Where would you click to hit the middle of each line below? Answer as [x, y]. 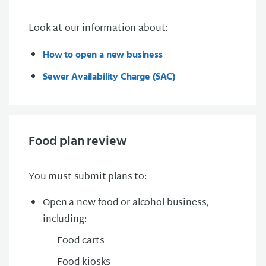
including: [65, 220]
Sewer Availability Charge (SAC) [109, 77]
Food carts [81, 241]
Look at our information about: [99, 28]
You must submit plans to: [88, 177]
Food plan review [78, 141]
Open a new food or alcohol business [125, 203]
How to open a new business [103, 55]
